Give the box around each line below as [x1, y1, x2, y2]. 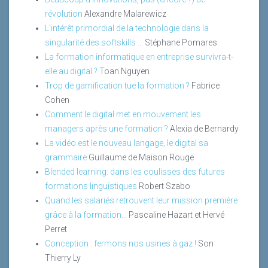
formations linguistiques [45, 181, 137, 191]
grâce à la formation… [45, 209, 127, 220]
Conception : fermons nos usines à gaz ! [45, 238, 196, 248]
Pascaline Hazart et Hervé [129, 209, 224, 220]
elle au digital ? [45, 66, 99, 76]
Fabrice [191, 80, 220, 90]
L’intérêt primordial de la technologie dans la [45, 23, 209, 33]
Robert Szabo [139, 181, 190, 191]
